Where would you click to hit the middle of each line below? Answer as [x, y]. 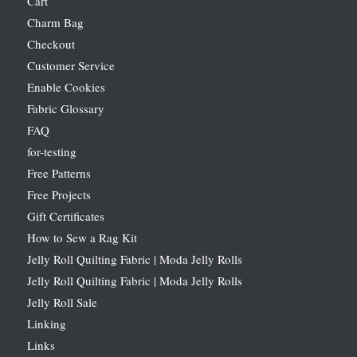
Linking [46, 323]
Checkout [51, 43]
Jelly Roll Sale [62, 302]
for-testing [51, 151]
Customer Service [71, 65]
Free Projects [59, 194]
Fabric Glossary [65, 108]
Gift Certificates [65, 216]
